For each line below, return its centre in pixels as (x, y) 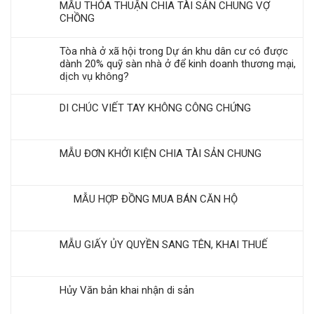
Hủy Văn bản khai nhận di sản (127, 290)
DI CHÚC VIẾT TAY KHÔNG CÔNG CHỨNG (155, 108)
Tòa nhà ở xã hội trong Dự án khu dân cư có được (174, 51)
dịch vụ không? (94, 76)
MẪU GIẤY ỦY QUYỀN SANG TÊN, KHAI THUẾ (164, 244)
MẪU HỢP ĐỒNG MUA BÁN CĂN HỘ (149, 199)
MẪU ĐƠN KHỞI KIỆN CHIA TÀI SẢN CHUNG (161, 153)
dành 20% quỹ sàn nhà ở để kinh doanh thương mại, (178, 63)
